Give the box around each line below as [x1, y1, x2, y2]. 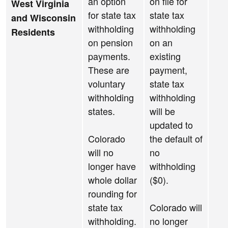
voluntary [88, 77, 125, 91]
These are [88, 63, 129, 77]
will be [150, 104, 175, 118]
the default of [150, 132, 203, 146]
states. [88, 104, 115, 118]
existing [150, 49, 181, 63]
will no [88, 146, 113, 159]
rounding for [88, 187, 137, 201]
